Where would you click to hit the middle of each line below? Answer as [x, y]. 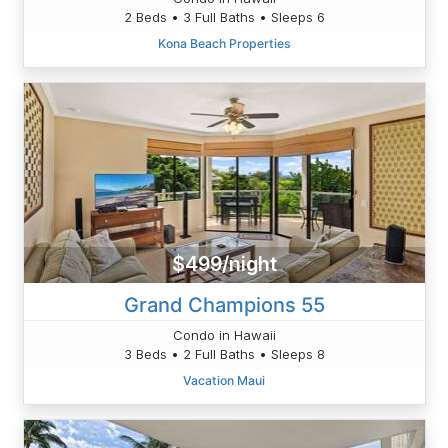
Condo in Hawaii [224, 334]
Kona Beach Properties [224, 43]
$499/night [224, 264]
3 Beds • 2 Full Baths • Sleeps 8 [224, 353]
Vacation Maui [224, 380]
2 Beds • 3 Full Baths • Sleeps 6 [224, 16]
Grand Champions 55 [224, 304]
